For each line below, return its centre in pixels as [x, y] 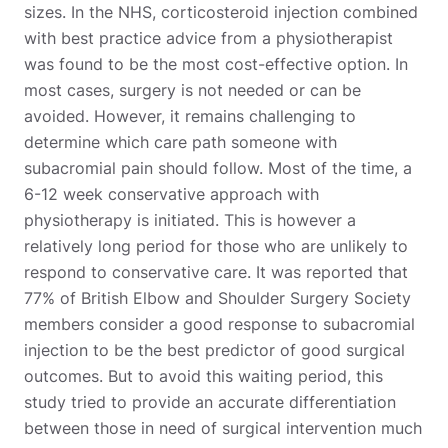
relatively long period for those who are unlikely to [216, 245]
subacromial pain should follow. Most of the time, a [218, 167]
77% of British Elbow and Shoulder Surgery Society [217, 297]
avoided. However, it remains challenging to [190, 115]
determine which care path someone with [180, 141]
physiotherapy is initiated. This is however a [190, 219]
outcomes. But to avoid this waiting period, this [203, 375]
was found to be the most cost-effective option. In [216, 63]
